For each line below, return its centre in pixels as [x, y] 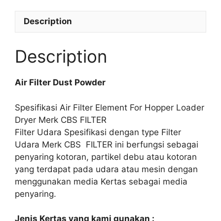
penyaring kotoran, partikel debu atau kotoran [106, 157]
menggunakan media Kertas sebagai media [101, 181]
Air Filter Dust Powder [60, 82]
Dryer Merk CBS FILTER [61, 120]
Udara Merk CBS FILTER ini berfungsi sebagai [107, 144]
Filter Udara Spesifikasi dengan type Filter [98, 132]
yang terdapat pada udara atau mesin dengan [106, 169]
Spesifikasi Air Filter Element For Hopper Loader [110, 107]
